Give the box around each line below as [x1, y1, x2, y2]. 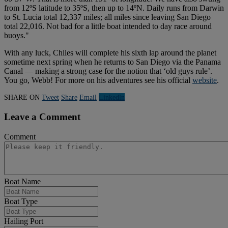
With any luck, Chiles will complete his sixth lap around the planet [4, 48, 216, 58]
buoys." [4, 31, 31, 40]
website [192, 76, 217, 85]
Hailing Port [4, 216, 43, 225]
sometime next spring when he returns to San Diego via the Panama [4, 58, 221, 67]
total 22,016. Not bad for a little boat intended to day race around [4, 22, 212, 31]
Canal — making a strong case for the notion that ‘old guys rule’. [4, 67, 212, 76]
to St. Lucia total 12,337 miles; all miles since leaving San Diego [4, 13, 211, 22]
